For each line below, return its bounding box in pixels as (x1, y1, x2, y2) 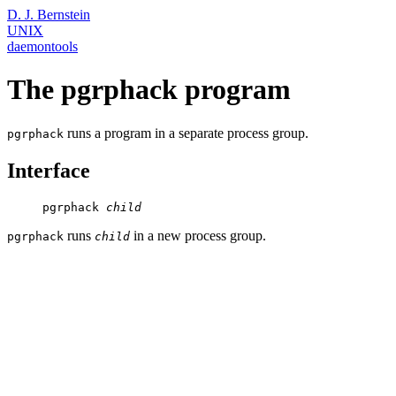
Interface (7, 158, 90, 182)
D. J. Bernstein (7, 7, 90, 22)
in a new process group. (130, 227, 266, 243)
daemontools (7, 39, 78, 54)
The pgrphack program (7, 73, 291, 106)
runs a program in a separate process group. (64, 125, 308, 141)
